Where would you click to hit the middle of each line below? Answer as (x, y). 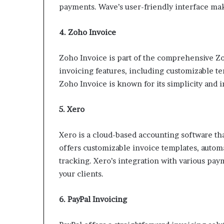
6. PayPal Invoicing (93, 199)
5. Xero (72, 109)
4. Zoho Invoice (87, 32)
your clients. (81, 174)
